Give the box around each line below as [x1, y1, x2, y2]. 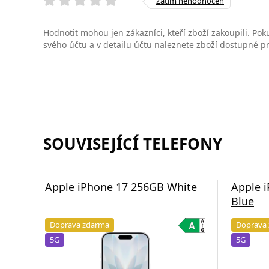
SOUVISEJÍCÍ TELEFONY [43, 133, 222, 155]
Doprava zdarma [50, 219, 109, 231]
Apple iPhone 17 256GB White [45, 180, 197, 195]
